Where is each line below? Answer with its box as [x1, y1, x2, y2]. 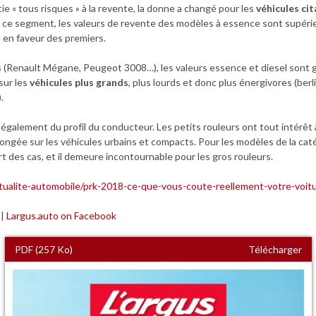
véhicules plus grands [30, 75, 128, 88]
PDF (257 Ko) [14, 243, 73, 255]
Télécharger [248, 243, 302, 255]
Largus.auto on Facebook [6, 209, 116, 221]
